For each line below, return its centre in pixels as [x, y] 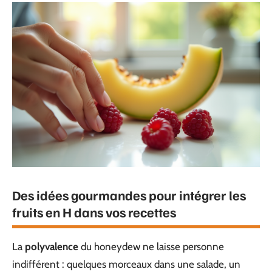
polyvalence [52, 246]
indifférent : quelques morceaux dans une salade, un [126, 264]
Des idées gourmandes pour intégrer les [129, 195]
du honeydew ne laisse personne [151, 246]
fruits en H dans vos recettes [94, 212]
